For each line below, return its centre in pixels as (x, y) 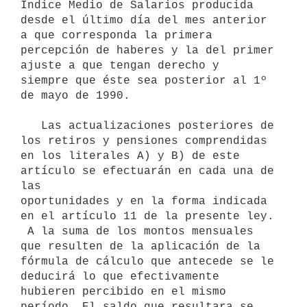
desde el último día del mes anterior (144, 20)
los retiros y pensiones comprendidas (144, 141)
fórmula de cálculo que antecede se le (147, 261)
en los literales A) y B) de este (130, 156)
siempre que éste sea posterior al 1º (144, 81)
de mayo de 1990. (75, 96)
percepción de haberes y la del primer (147, 50)
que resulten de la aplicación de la (140, 246)
